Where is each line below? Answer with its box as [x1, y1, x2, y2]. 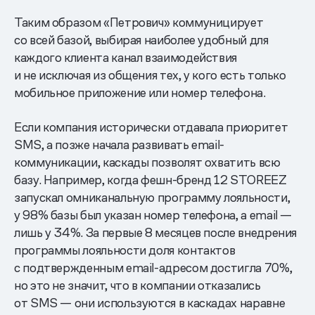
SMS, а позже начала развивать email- [14, 136, 225, 153]
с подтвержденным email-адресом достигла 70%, [14, 259, 292, 276]
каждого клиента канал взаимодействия [14, 49, 238, 65]
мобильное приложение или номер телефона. [14, 84, 266, 101]
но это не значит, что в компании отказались [14, 276, 261, 293]
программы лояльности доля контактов [14, 241, 236, 258]
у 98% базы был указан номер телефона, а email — [14, 206, 292, 223]
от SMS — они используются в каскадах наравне [14, 294, 285, 311]
